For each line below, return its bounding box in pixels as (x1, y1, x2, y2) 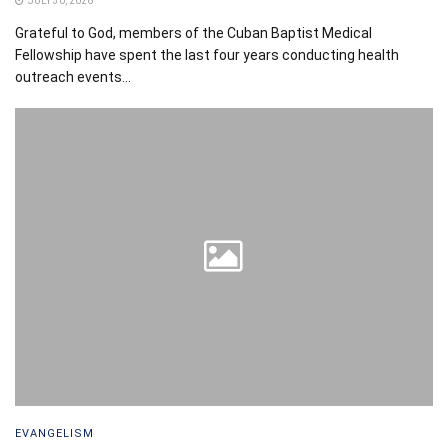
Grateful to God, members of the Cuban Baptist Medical (15, 24, 372, 41)
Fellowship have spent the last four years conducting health (15, 46, 399, 63)
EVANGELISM (15, 427, 94, 441)
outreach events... (15, 68, 131, 85)
